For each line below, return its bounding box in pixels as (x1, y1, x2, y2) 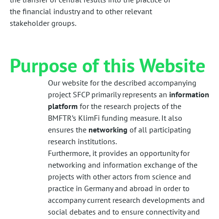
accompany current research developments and (48, 195, 205, 205)
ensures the (48, 124, 88, 134)
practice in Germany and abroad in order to (48, 183, 190, 193)
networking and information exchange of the (48, 159, 197, 170)
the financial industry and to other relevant (10, 6, 152, 16)
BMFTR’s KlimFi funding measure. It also (48, 112, 182, 123)
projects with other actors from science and (48, 171, 191, 181)
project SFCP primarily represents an (48, 89, 169, 99)
